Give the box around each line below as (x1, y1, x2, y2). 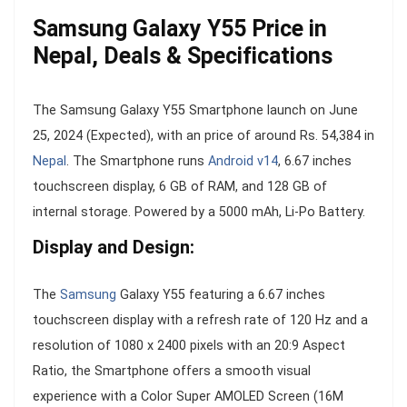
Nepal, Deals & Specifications (33, 42, 333, 69)
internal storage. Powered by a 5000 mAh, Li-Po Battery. (33, 203, 365, 220)
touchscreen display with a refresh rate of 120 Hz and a (33, 312, 368, 328)
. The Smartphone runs (66, 153, 208, 169)
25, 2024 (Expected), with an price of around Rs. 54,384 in (33, 127, 374, 144)
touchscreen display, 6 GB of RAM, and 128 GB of (33, 178, 327, 194)
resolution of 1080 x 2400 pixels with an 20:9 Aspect (33, 337, 345, 353)
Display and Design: (33, 235, 194, 258)
